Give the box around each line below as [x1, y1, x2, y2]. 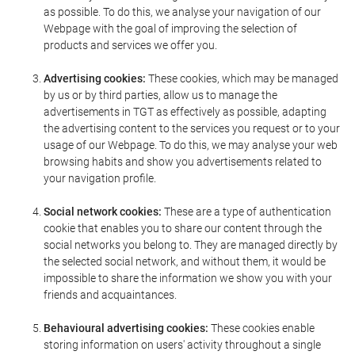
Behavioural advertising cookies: [44, 322, 208, 334]
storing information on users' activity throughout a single [44, 338, 321, 351]
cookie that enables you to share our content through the [44, 222, 322, 235]
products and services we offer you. [44, 39, 217, 52]
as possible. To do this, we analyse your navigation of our [44, 6, 321, 18]
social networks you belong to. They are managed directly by [44, 239, 338, 251]
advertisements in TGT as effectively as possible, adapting [44, 105, 326, 118]
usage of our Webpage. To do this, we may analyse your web [44, 139, 338, 151]
